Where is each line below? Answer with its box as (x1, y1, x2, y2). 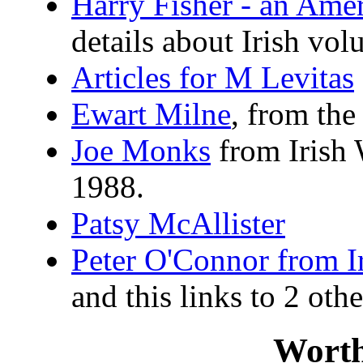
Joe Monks (71, 133, 211, 169)
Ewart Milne (71, 96, 231, 132)
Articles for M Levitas (71, 60, 354, 96)
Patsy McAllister (71, 206, 285, 241)
